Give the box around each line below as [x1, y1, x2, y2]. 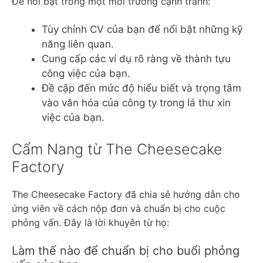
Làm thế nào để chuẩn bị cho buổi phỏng [12, 243, 240, 258]
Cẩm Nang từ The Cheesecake [12, 140, 222, 158]
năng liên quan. [42, 38, 114, 50]
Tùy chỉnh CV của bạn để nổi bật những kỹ [42, 23, 242, 35]
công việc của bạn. [42, 68, 130, 79]
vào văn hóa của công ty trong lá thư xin [42, 97, 231, 109]
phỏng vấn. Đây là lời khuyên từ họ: [12, 216, 169, 228]
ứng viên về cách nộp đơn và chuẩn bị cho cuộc [12, 202, 225, 214]
